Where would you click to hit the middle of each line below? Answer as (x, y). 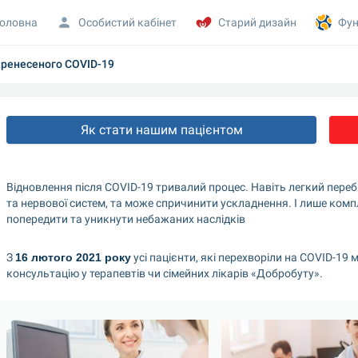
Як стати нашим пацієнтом (161, 130)
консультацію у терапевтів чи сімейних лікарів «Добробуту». (165, 273)
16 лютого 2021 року (73, 257)
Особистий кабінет (127, 22)
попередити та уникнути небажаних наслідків (126, 219)
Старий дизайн (257, 22)
